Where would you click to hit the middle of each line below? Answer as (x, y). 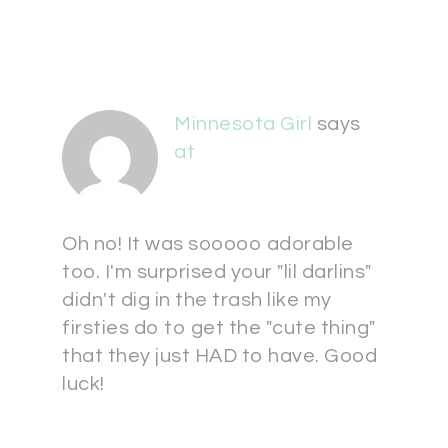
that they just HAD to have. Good (219, 356)
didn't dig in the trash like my (197, 300)
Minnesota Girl (243, 124)
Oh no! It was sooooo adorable (208, 244)
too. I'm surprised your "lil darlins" (217, 272)
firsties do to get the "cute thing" (219, 328)
